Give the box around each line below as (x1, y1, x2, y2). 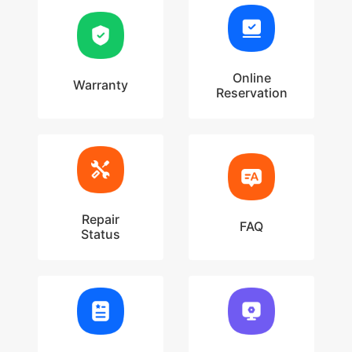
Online (232, 69, 271, 86)
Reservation (215, 84, 288, 101)
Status (80, 225, 120, 242)
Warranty (72, 77, 128, 93)
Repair (81, 211, 119, 227)
